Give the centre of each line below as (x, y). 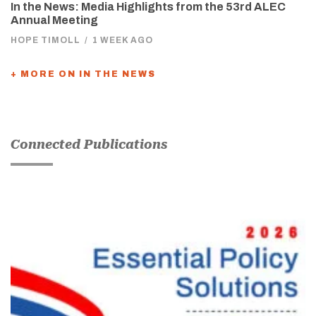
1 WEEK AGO (123, 40)
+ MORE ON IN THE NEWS (83, 74)
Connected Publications (89, 144)
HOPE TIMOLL (45, 40)
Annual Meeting (54, 20)
